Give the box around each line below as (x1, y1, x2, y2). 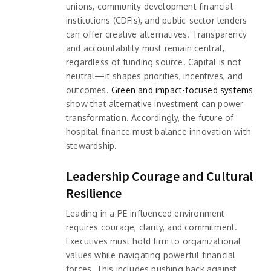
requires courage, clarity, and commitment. (66, 221, 238, 232)
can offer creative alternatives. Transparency (66, 28, 247, 39)
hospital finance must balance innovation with (66, 126, 252, 137)
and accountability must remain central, (66, 42, 224, 53)
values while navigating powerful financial (66, 249, 236, 260)
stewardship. (66, 140, 117, 151)
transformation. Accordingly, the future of (66, 112, 234, 123)
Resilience (66, 184, 122, 201)
